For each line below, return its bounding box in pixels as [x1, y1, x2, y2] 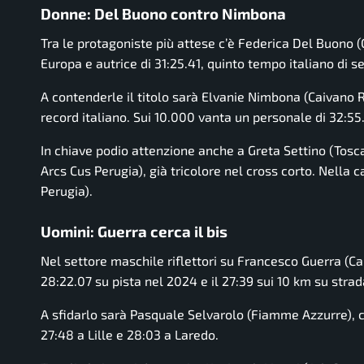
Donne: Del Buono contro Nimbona [41, 4, 286, 24]
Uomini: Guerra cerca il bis [41, 221, 227, 240]
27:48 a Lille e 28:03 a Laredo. [41, 326, 219, 342]
